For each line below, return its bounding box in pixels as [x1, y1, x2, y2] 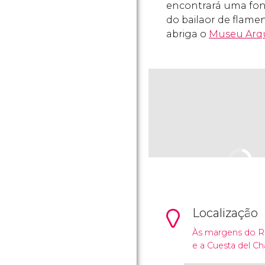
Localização [192, 206, 258, 220]
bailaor [182, 14, 215, 25]
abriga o [166, 28, 209, 40]
